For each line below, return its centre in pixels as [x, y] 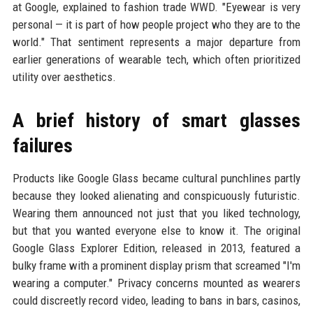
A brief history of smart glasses [156, 121]
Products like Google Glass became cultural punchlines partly [156, 179]
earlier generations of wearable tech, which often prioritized [156, 60]
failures [42, 146]
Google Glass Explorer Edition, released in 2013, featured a [156, 248]
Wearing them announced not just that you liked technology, [156, 213]
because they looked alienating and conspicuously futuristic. [156, 196]
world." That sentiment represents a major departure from [156, 42]
